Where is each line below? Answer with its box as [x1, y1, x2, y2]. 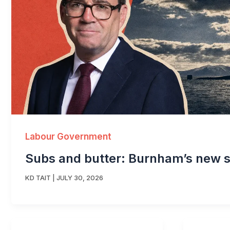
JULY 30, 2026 [56, 174, 103, 182]
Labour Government [25, 131, 111, 142]
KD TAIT [25, 174, 51, 182]
